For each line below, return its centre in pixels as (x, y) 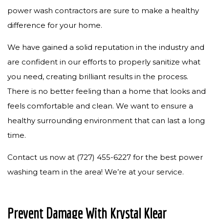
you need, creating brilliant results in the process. (98, 77)
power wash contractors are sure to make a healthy (103, 11)
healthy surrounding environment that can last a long (106, 120)
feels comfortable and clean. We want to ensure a (100, 106)
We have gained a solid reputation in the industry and (106, 47)
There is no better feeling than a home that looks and (107, 91)
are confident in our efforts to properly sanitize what (104, 62)
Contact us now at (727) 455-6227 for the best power (105, 157)
